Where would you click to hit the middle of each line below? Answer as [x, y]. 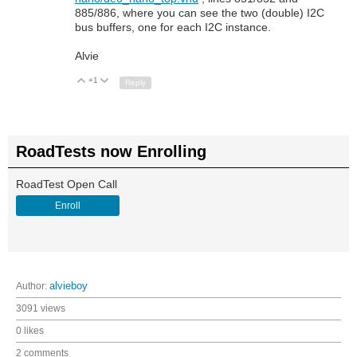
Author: [33, 286]
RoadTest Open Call [67, 184]
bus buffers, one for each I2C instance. [173, 27]
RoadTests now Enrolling [111, 151]
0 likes [30, 330]
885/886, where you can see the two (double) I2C [200, 13]
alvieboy [69, 286]
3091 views [41, 308]
